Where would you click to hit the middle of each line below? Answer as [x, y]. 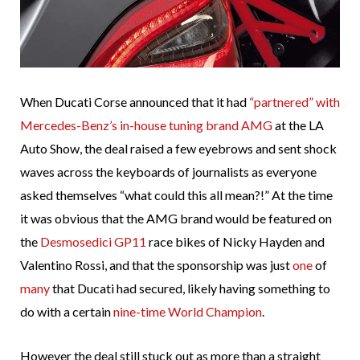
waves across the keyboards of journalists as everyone [168, 171]
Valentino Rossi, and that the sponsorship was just [156, 264]
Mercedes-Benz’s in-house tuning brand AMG [146, 125]
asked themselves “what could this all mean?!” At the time [176, 194]
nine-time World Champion [188, 311]
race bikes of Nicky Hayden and [235, 241]
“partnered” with [295, 101]
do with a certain [67, 311]
